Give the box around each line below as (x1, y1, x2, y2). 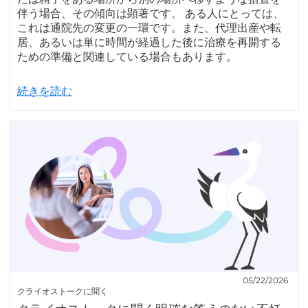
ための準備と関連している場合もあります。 (17, 49, 237, 63)
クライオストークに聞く (17, 285, 108, 296)
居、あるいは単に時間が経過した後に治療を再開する (17, 35, 281, 49)
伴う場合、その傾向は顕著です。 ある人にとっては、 (17, 6, 284, 20)
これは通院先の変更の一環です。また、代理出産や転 (17, 21, 281, 34)
